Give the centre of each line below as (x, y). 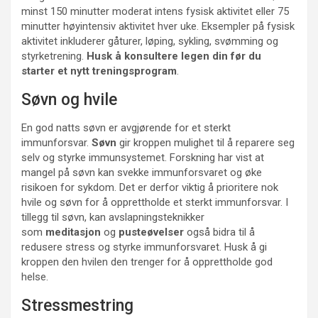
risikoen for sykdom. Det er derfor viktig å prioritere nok (150, 187)
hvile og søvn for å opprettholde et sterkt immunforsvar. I (155, 202)
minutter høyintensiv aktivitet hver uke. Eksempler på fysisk (158, 26)
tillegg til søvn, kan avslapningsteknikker (113, 217)
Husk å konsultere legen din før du (174, 56)
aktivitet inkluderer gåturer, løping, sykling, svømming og (150, 41)
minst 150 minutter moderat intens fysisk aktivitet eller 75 (155, 11)
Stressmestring (77, 306)
